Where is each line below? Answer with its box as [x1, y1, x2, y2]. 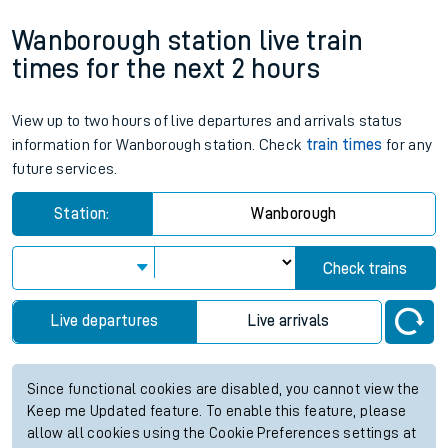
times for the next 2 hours [12, 55, 321, 83]
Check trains [323, 261, 408, 277]
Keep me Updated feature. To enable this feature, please [27, 404, 407, 419]
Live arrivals [248, 313, 330, 329]
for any [382, 137, 433, 153]
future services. [12, 161, 118, 177]
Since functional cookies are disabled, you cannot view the [27, 382, 420, 397]
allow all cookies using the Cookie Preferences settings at [27, 426, 417, 441]
